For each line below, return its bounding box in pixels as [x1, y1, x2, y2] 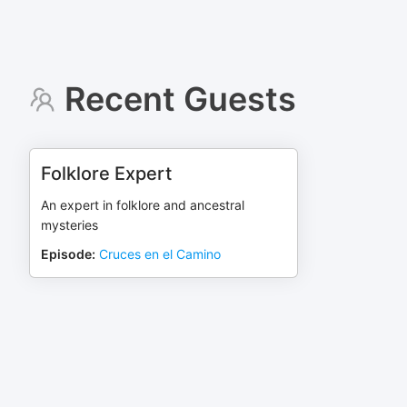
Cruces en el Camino [99, 246, 221, 262]
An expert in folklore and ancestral [41, 197, 244, 213]
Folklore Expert [41, 163, 172, 184]
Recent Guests [64, 79, 296, 119]
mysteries [41, 217, 98, 233]
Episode [41, 246, 92, 262]
